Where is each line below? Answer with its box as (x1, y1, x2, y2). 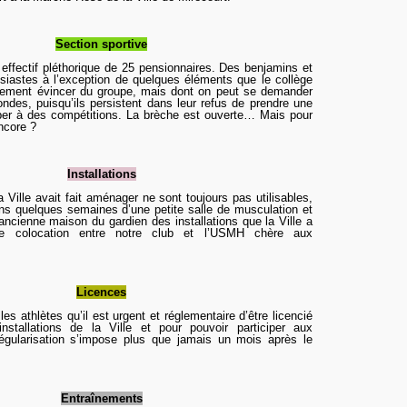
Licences (76, 285, 126, 299)
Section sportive (55, 37, 147, 51)
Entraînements (60, 392, 143, 405)
